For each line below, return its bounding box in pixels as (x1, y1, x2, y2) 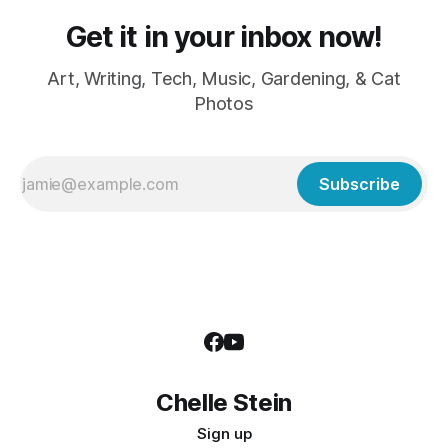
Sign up (196, 424, 252, 443)
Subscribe (319, 174, 400, 194)
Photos (194, 93, 254, 114)
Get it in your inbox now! (65, 19, 383, 54)
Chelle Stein (156, 388, 292, 417)
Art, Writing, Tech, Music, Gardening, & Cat (47, 68, 401, 89)
